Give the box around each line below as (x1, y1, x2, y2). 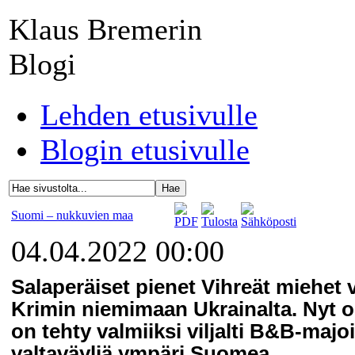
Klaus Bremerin (9, 13, 202, 46)
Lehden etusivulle (40, 98, 258, 132)
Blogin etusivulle (40, 133, 250, 166)
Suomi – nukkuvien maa (11, 208, 133, 222)
